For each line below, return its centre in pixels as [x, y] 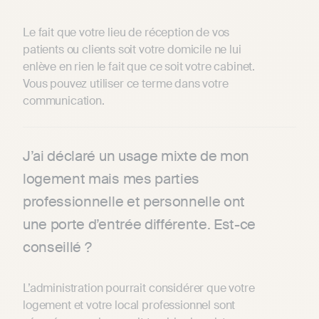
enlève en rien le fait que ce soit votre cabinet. [139, 67]
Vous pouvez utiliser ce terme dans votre [126, 84]
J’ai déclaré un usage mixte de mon [136, 156]
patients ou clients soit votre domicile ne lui [132, 50]
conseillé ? [57, 247]
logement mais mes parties [111, 179]
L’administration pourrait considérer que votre [139, 288]
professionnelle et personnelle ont [134, 202]
